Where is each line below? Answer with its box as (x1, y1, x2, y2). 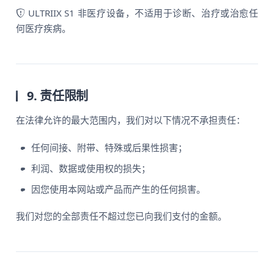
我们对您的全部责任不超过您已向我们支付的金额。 (16, 210, 228, 222)
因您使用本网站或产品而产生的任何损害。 (31, 183, 206, 195)
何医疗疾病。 (16, 22, 72, 34)
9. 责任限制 (27, 87, 89, 104)
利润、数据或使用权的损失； (31, 162, 151, 174)
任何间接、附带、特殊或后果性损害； (31, 141, 188, 154)
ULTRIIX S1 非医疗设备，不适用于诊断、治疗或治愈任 (25, 7, 258, 19)
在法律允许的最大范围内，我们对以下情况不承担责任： (16, 114, 246, 126)
